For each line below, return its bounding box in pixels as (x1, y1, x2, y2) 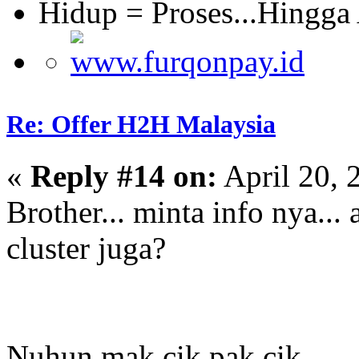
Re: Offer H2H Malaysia (6, 110, 276, 139)
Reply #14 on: (30, 158, 217, 193)
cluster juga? (6, 230, 166, 265)
